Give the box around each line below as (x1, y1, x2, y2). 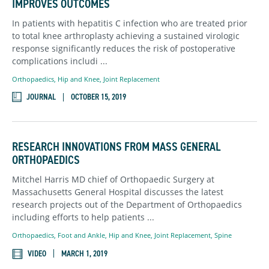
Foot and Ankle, (58, 231, 109, 240)
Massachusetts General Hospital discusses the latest (12, 186, 223, 198)
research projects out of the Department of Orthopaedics (12, 199, 242, 211)
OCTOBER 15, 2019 (71, 91, 126, 103)
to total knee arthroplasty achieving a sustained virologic (12, 29, 240, 41)
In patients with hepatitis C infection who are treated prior (12, 17, 247, 29)
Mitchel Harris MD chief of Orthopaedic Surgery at (12, 174, 214, 186)
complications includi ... (12, 55, 107, 67)
